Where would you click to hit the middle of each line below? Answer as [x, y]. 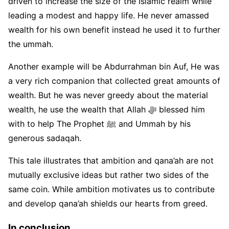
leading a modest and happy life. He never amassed [109, 15]
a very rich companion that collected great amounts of [114, 81]
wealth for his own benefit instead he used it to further [114, 29]
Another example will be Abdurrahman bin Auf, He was [114, 66]
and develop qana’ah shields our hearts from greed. [108, 203]
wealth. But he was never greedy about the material [108, 95]
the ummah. [31, 44]
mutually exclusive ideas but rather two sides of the [108, 175]
